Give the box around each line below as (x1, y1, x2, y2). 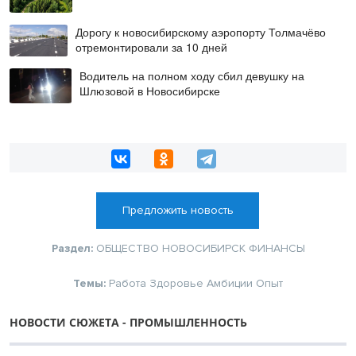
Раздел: (51, 242, 96, 256)
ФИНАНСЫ (248, 242, 305, 256)
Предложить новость (122, 203, 234, 218)
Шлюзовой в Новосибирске (79, 83, 221, 99)
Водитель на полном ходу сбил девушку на (79, 68, 305, 84)
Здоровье (149, 277, 203, 291)
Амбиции (207, 277, 253, 291)
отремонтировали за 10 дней (75, 38, 227, 55)
